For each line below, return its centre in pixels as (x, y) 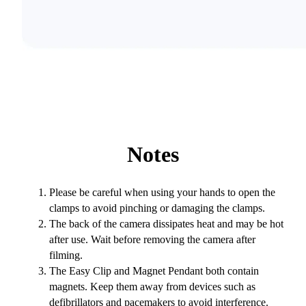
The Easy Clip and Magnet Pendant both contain (154, 271)
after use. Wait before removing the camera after (152, 240)
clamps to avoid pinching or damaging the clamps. (157, 208)
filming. (66, 255)
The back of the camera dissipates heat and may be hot (166, 224)
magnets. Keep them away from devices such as (152, 287)
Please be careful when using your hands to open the (162, 193)
